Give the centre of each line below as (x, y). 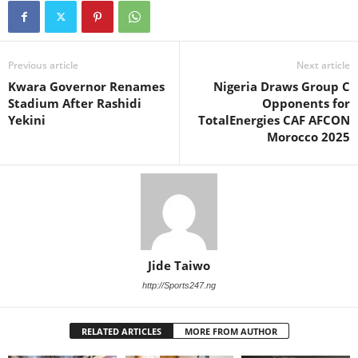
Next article (323, 65)
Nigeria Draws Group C (282, 86)
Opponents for (306, 103)
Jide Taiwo (179, 265)
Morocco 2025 (308, 136)
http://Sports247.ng (179, 285)
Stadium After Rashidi (75, 103)
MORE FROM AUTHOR (231, 331)
